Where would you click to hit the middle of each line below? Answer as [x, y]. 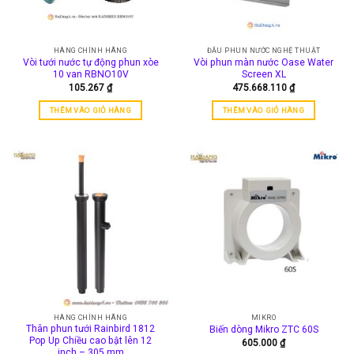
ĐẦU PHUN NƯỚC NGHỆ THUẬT [264, 51]
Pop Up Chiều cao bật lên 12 [90, 341]
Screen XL [264, 74]
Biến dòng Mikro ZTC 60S [264, 330]
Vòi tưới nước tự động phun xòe [90, 62]
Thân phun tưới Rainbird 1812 [90, 329]
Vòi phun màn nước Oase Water [264, 62]
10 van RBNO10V [90, 74]
